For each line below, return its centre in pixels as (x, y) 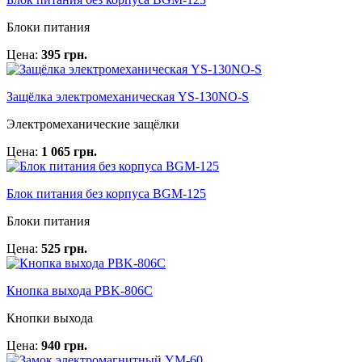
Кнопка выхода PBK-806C (80, 290)
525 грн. (64, 248)
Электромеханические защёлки (93, 124)
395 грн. (64, 54)
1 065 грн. (69, 151)
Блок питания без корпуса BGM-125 (106, 193)
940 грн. (64, 345)
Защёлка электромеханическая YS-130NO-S (128, 96)
